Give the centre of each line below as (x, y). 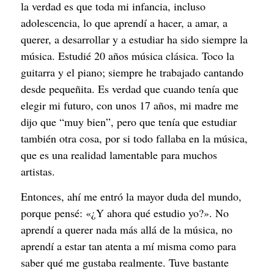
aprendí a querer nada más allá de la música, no (127, 229)
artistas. (38, 171)
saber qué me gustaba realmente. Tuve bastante (125, 262)
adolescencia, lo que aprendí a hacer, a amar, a (124, 22)
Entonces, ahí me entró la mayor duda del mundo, (131, 196)
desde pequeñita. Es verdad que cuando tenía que (130, 88)
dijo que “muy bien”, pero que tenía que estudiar (129, 121)
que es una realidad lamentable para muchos (119, 154)
